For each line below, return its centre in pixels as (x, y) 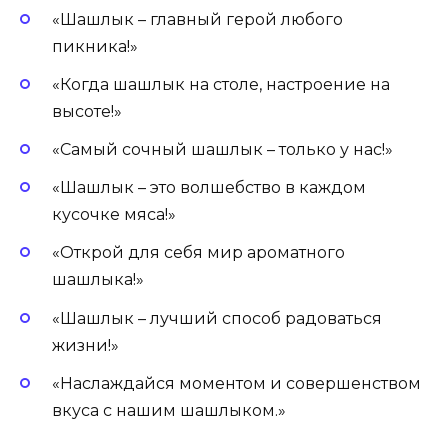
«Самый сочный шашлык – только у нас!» (222, 150)
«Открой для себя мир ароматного (198, 253)
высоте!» (87, 111)
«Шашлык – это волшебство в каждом (209, 188)
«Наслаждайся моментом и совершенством (236, 383)
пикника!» (95, 46)
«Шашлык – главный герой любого (197, 19)
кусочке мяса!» (114, 215)
